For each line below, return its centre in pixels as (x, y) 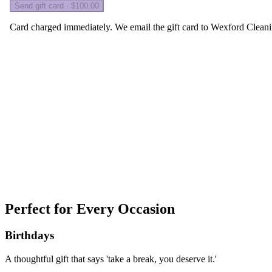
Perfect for (41, 209)
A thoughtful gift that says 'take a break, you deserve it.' (111, 259)
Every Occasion (126, 209)
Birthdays (29, 236)
